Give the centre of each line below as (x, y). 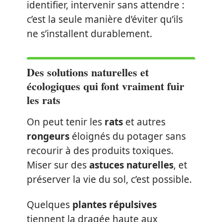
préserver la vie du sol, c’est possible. (109, 179)
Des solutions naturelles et (88, 72)
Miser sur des (58, 165)
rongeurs (48, 136)
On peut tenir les (66, 122)
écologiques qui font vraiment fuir (106, 86)
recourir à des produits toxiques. (100, 150)
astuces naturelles (131, 165)
